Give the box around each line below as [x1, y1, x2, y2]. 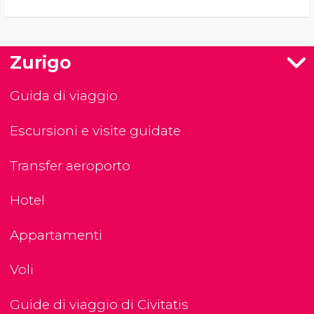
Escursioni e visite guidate [10, 123, 181, 139]
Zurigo [10, 51, 71, 73]
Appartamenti [10, 226, 102, 243]
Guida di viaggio [10, 88, 118, 104]
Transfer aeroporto [10, 157, 130, 174]
